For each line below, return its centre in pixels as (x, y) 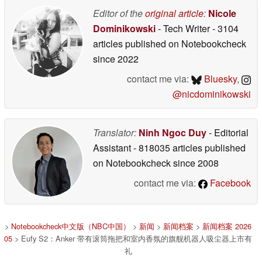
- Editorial (227, 133)
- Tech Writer (184, 29)
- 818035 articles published (189, 148)
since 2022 (116, 59)
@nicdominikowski (212, 94)
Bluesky (219, 79)
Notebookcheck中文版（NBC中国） (71, 226)
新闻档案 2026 (227, 226)
